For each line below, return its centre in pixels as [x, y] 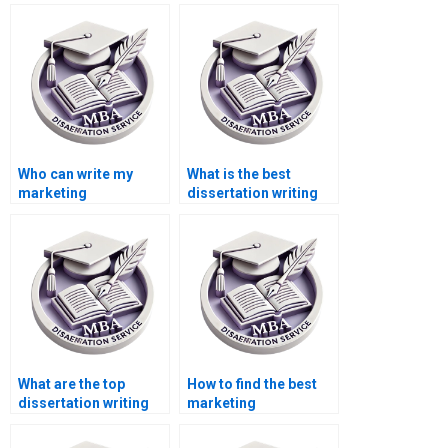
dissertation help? [247, 422]
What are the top [71, 384]
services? [50, 422]
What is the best [239, 174]
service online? [237, 212]
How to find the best [252, 384]
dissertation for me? [86, 212]
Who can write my [75, 174]
